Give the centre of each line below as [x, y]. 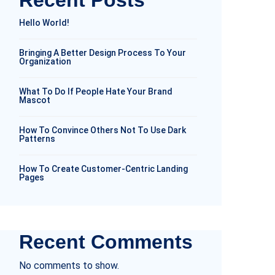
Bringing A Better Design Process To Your [103, 53]
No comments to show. [69, 265]
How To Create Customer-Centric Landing [103, 169]
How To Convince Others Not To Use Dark [103, 130]
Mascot [35, 100]
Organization [45, 61]
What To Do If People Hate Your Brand [96, 91]
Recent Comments [106, 242]
